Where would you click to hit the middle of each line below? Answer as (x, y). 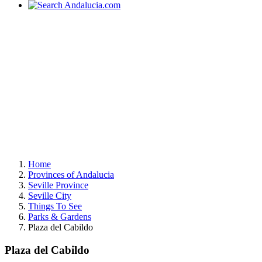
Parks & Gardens (60, 217)
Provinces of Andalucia (71, 175)
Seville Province (58, 185)
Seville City (50, 196)
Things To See (55, 206)
